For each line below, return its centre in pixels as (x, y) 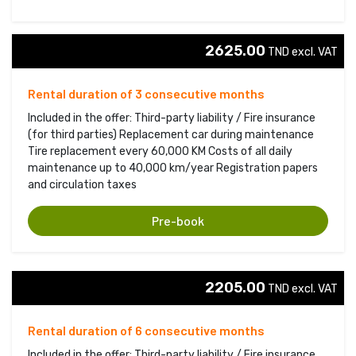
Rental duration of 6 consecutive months (146, 330)
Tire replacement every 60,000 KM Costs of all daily (160, 151)
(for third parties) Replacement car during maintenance (171, 134)
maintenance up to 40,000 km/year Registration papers (173, 168)
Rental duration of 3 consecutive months (146, 93)
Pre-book (178, 220)
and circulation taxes (82, 184)
